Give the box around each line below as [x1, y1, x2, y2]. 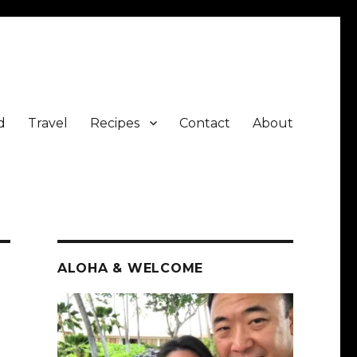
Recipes [89, 115, 139, 131]
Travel [27, 115, 68, 131]
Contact [178, 115, 230, 131]
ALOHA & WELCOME [57, 261, 204, 276]
